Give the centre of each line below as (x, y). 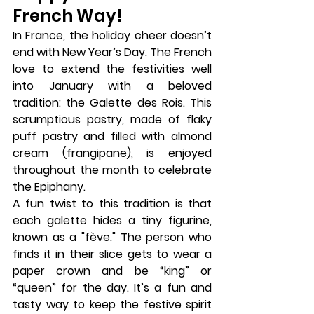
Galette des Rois (136, 103)
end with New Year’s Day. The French (112, 52)
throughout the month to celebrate (112, 170)
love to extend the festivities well (112, 69)
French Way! (68, 16)
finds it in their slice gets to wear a (112, 254)
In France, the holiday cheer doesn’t (112, 35)
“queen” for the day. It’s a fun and (112, 288)
